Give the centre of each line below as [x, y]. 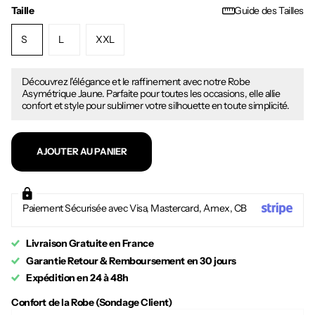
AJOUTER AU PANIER [82, 152]
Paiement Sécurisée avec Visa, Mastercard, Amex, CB [135, 208]
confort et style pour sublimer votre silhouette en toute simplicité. [155, 106]
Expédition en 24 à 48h [77, 278]
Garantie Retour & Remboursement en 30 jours [131, 261]
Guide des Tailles [269, 11]
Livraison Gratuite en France [90, 244]
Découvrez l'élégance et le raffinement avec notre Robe [136, 82]
